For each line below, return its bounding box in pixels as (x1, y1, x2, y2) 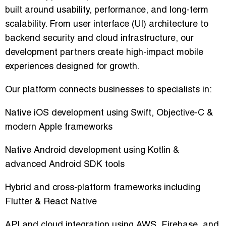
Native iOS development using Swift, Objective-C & (5, 109, 213, 118)
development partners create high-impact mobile (5, 48, 203, 58)
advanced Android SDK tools (5, 160, 125, 169)
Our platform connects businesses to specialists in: (5, 86, 212, 95)
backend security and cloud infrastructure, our (5, 34, 194, 43)
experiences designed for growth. (5, 63, 140, 72)
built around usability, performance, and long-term (5, 6, 208, 15)
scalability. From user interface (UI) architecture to (5, 20, 208, 29)
